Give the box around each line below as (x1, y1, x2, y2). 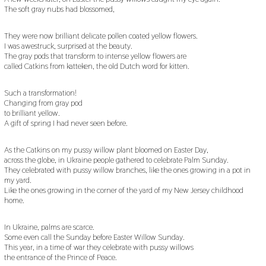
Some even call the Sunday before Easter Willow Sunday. (4, 231, 185, 242)
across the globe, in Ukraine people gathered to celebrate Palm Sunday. (4, 154, 229, 165)
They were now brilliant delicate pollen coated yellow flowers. (4, 30, 198, 41)
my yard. (4, 174, 31, 185)
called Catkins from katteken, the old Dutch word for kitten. (4, 60, 189, 71)
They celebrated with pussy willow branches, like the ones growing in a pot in (4, 164, 251, 175)
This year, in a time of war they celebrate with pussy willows (4, 241, 194, 252)
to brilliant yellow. (4, 107, 60, 118)
